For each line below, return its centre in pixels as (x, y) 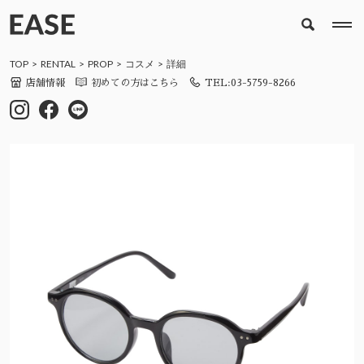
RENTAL (58, 64)
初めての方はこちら (135, 83)
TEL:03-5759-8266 (250, 83)
